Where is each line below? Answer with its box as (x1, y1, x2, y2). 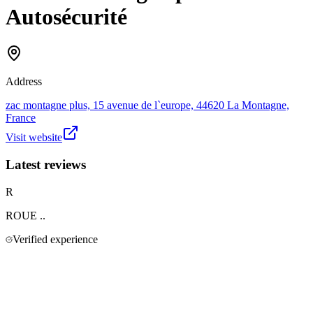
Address (6, 75, 42, 88)
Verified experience (13, 233, 98, 245)
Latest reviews (6, 156, 86, 172)
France (6, 112, 36, 124)
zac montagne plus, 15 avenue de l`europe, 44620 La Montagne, (6, 99, 289, 112)
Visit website (6, 131, 62, 144)
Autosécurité (6, 3, 127, 29)
